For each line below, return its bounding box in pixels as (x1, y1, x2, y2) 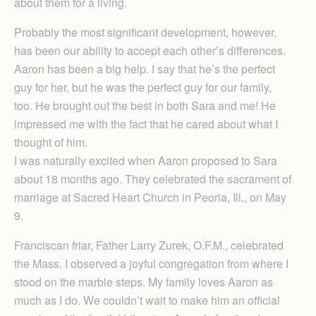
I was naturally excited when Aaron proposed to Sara (14, 152, 277, 169)
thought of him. (14, 134, 87, 150)
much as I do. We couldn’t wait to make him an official (14, 292, 280, 308)
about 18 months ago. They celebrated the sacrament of (14, 171, 291, 187)
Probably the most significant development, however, (14, 24, 276, 40)
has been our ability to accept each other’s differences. (14, 42, 286, 59)
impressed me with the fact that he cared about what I (14, 116, 278, 132)
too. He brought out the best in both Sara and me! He (14, 97, 276, 114)
